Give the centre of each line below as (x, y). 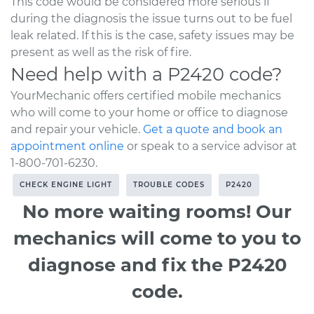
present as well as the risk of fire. (101, 52)
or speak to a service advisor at (211, 146)
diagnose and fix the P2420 (157, 264)
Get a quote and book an (213, 129)
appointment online (67, 146)
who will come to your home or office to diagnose (149, 112)
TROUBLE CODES (169, 184)
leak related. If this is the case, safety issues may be (152, 35)
